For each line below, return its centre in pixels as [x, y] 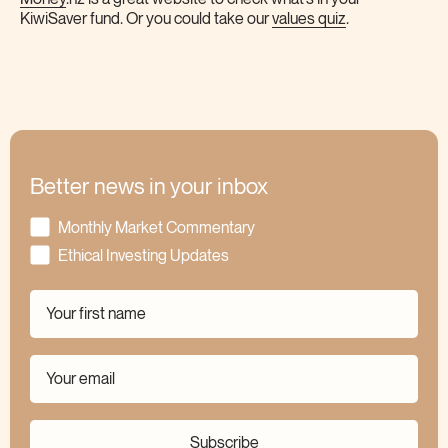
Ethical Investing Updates [143, 256]
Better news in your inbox [149, 188]
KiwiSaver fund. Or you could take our [146, 20]
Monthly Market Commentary [156, 228]
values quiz [309, 20]
